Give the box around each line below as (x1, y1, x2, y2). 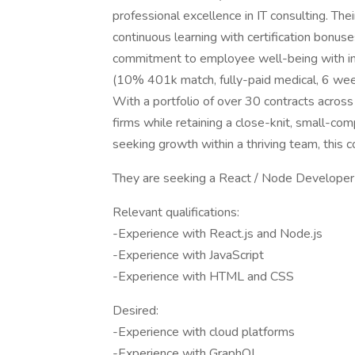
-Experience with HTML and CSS (113, 268, 294, 285)
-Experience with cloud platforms (113, 323, 295, 341)
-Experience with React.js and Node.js (113, 225, 323, 242)
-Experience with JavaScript (113, 246, 264, 264)
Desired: (113, 302, 158, 319)
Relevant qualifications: (113, 204, 239, 221)
